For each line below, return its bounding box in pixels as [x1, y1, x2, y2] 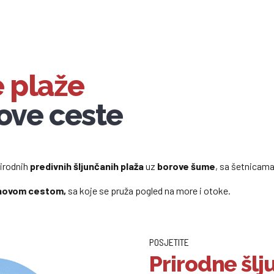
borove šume [155, 160, 215, 172]
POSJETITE [149, 235, 189, 248]
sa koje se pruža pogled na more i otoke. [68, 184, 231, 196]
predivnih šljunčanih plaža [28, 160, 146, 172]
